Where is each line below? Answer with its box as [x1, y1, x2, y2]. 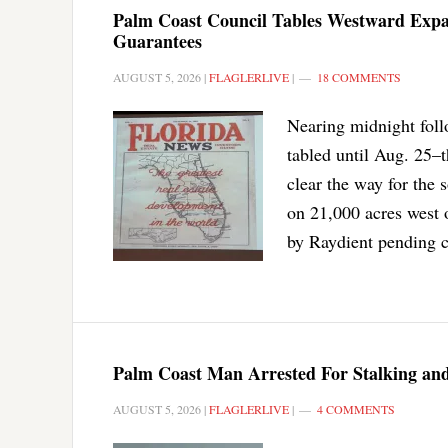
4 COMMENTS [317, 400, 395, 417]
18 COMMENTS [317, 68, 401, 85]
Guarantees [113, 27, 202, 54]
